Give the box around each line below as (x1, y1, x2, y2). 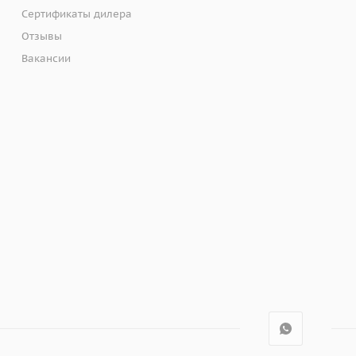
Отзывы (21, 29, 63, 44)
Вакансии (21, 52, 72, 66)
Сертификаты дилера (21, 7, 133, 21)
